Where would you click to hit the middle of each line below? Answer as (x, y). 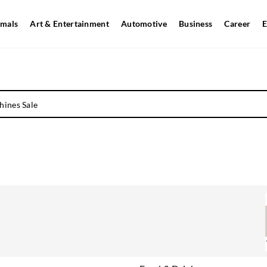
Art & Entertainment (69, 24)
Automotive (144, 24)
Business (195, 24)
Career (237, 24)
